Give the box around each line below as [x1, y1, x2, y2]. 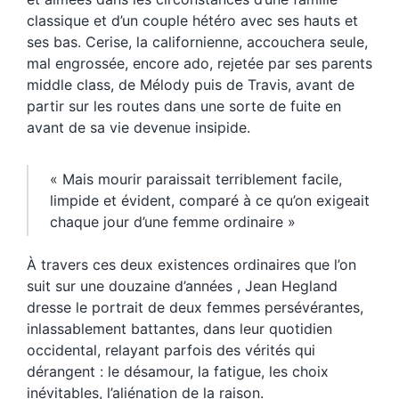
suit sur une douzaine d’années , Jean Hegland [27, 276, 338, 295]
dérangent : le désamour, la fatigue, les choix [27, 362, 329, 380]
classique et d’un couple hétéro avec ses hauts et [27, 11, 358, 29]
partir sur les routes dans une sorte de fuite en [27, 96, 341, 115]
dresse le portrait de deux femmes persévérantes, [27, 297, 363, 316]
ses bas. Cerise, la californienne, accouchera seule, [27, 32, 368, 51]
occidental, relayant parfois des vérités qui [27, 340, 315, 359]
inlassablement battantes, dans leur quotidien [27, 319, 332, 338]
